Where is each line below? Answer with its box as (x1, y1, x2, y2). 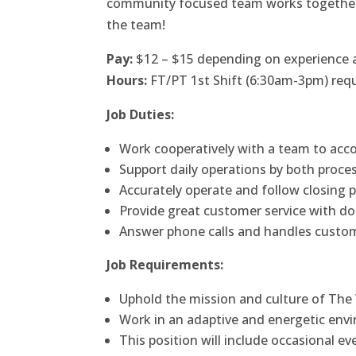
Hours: (106, 72, 148, 90)
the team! (106, 16, 166, 34)
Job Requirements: (106, 256, 224, 274)
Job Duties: (106, 106, 175, 124)
